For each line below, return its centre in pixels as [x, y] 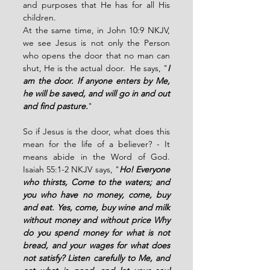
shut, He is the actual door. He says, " [95, 68]
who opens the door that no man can [96, 55]
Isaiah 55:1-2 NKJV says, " [71, 169]
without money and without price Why [96, 220]
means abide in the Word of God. [96, 157]
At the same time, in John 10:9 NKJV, [96, 30]
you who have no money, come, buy [96, 195]
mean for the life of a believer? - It [96, 144]
